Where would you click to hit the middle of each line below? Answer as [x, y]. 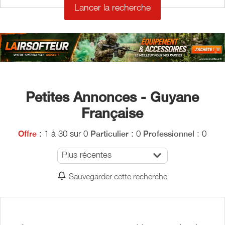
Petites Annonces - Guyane [113, 97]
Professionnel [169, 134]
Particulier [110, 134]
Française [113, 113]
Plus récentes [86, 154]
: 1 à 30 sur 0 [63, 133]
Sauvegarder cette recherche [118, 176]
